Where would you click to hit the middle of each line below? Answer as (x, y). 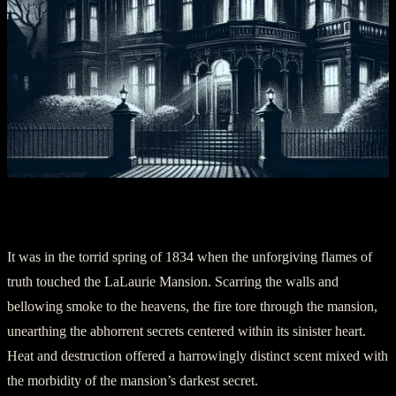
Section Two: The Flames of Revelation (184, 215)
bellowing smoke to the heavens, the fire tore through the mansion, (192, 307)
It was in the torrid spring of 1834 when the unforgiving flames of (190, 257)
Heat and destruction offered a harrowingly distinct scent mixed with (198, 356)
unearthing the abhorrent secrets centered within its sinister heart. (187, 331)
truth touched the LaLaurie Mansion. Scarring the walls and (173, 282)
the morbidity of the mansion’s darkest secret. (133, 381)
